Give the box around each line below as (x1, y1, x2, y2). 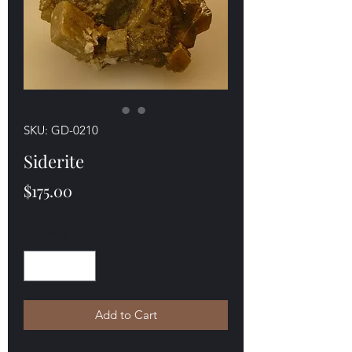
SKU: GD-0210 (24, 123, 98, 138)
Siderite (24, 149, 84, 174)
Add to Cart (94, 306, 157, 322)
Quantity (24, 225, 69, 241)
